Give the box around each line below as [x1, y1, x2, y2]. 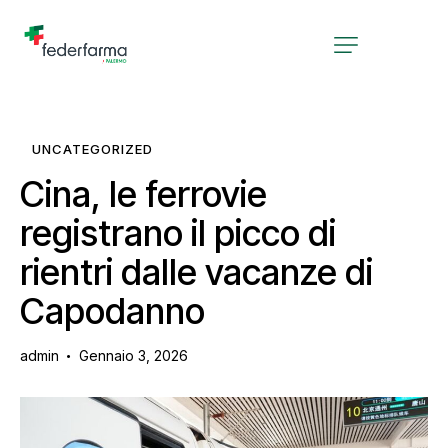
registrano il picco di [20, 211, 336, 256]
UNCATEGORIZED [32, 141, 153, 158]
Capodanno [20, 289, 205, 334]
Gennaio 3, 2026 [78, 347, 188, 365]
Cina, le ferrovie [20, 172, 267, 217]
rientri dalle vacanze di [20, 250, 373, 295]
